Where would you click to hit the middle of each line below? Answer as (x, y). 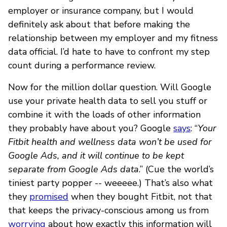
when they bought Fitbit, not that (140, 196)
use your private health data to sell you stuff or (108, 101)
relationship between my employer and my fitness (113, 38)
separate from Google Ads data (73, 169)
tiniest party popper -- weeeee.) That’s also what (110, 183)
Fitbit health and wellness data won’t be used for (110, 142)
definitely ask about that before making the (99, 24)
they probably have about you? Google (91, 128)
